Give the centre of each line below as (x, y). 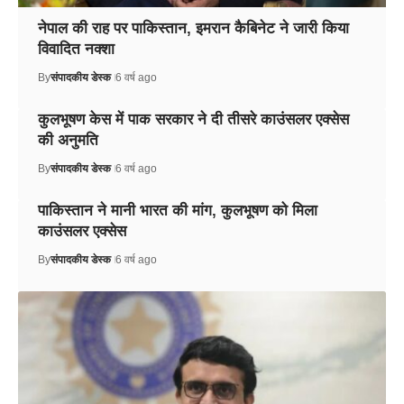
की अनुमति (68, 140)
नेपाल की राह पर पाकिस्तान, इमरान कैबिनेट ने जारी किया (193, 28)
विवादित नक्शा (76, 49)
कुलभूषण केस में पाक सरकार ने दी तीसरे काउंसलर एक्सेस (193, 119)
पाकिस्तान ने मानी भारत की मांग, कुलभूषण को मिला (177, 210)
